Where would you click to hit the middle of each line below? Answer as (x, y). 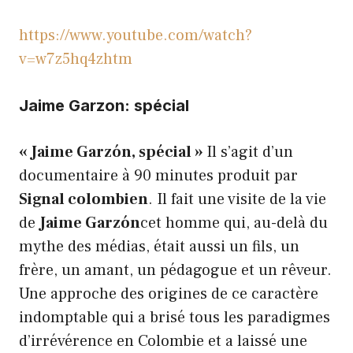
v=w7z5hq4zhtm (76, 59)
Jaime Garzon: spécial (104, 106)
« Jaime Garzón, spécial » (113, 152)
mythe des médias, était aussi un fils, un (159, 247)
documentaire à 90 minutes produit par (158, 176)
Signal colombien (84, 200)
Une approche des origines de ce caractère (169, 294)
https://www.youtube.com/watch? (136, 36)
